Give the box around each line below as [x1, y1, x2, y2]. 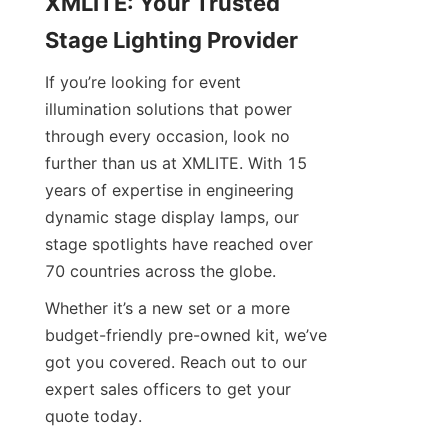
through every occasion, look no [45, 126, 290, 147]
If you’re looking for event [45, 72, 241, 93]
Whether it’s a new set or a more [45, 298, 290, 319]
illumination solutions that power [45, 99, 292, 120]
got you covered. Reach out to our [45, 352, 307, 373]
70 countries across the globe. [45, 261, 276, 282]
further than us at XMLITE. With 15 [45, 153, 307, 174]
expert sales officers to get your [45, 379, 291, 400]
